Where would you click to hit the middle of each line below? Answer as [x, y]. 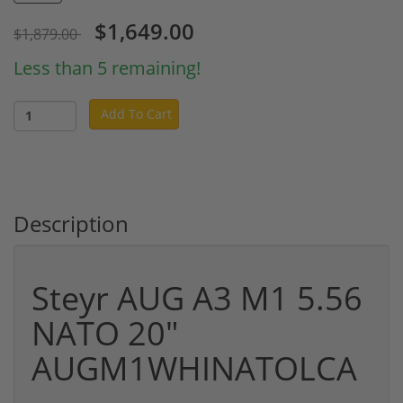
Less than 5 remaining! [107, 67]
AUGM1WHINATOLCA [194, 368]
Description [71, 223]
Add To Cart [136, 113]
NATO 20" [105, 333]
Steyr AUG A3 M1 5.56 [197, 298]
